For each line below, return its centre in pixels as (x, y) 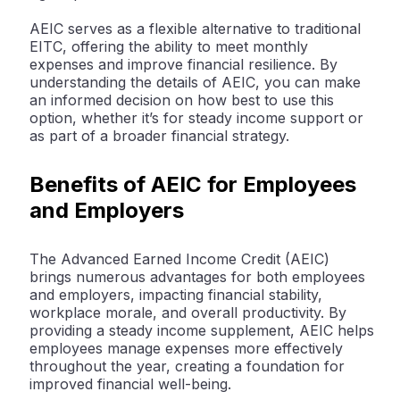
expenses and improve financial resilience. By (183, 65)
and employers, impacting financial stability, (176, 295)
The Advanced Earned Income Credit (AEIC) (179, 259)
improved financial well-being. (130, 384)
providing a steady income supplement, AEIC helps (202, 331)
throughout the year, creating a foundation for (187, 367)
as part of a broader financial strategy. (159, 136)
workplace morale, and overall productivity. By (188, 313)
